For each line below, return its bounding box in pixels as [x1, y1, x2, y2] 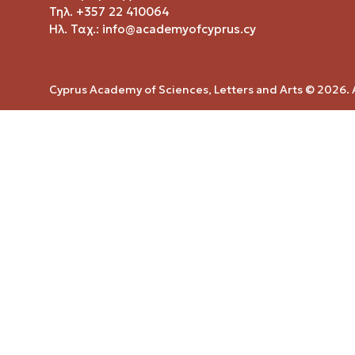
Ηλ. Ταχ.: [49, 21, 102, 36]
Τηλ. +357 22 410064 [49, 3, 170, 19]
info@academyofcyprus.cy [102, 21, 256, 36]
